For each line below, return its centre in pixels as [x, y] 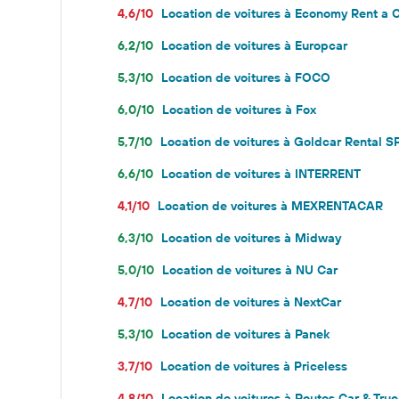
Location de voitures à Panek [245, 334]
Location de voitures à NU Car [250, 270]
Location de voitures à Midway [251, 238]
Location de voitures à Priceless [254, 366]
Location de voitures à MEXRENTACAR [270, 206]
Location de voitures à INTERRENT [261, 174]
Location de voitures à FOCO [246, 77]
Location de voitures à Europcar [254, 45]
